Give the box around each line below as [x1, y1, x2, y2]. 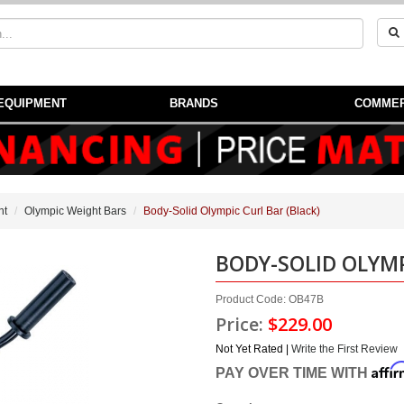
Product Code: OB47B [216, 293, 324, 306]
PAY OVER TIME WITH [216, 364, 372, 381]
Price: [216, 312, 268, 336]
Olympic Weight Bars [24, 205, 126, 217]
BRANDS [169, 96, 218, 110]
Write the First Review [291, 343, 398, 355]
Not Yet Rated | [216, 343, 291, 355]
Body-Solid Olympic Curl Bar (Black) [143, 205, 320, 217]
